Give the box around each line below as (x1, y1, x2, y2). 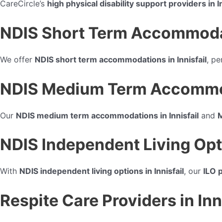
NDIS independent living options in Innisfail (19, 166, 184, 176)
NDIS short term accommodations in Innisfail (35, 54, 207, 64)
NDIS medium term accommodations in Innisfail (16, 110, 199, 120)
